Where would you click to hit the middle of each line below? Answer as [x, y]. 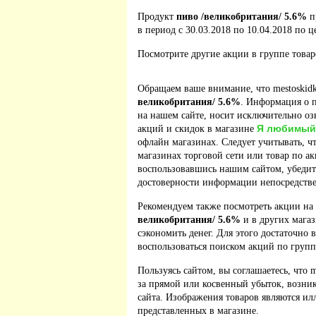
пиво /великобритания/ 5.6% [242, 17]
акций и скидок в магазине [197, 129]
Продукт [157, 17]
